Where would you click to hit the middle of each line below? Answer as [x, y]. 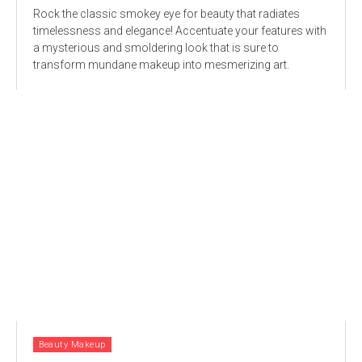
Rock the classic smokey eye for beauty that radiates [166, 14]
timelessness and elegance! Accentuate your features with [180, 31]
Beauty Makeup [72, 344]
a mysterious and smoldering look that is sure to [156, 48]
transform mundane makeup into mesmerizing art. [161, 65]
